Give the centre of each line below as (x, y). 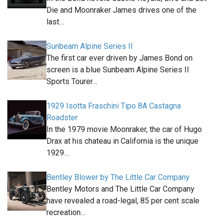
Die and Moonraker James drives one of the (121, 10)
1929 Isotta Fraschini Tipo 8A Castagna (114, 106)
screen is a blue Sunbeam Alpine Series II (118, 69)
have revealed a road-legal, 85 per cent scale (123, 200)
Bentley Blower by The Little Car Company (118, 177)
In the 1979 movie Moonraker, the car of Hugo (124, 129)
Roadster (62, 117)
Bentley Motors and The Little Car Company (120, 189)
